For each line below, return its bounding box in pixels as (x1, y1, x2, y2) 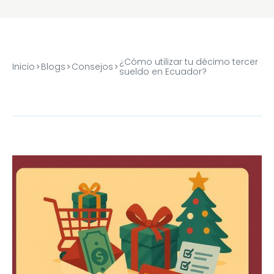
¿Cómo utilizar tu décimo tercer (119, 56, 258, 68)
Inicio (12, 61, 35, 73)
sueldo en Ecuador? (119, 65, 207, 78)
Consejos (71, 61, 113, 73)
